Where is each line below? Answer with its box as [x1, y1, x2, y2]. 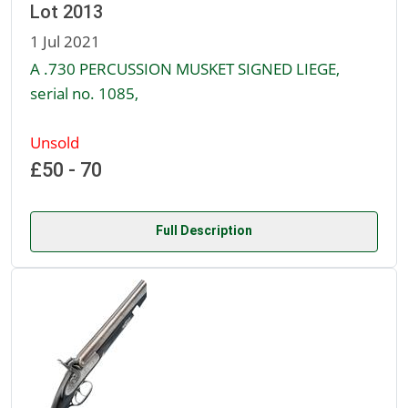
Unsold [30, 131, 79, 154]
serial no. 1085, [30, 82, 138, 105]
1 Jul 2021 [30, 30, 100, 53]
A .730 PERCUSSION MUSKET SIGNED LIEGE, [30, 57, 340, 80]
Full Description [156, 223, 252, 239]
